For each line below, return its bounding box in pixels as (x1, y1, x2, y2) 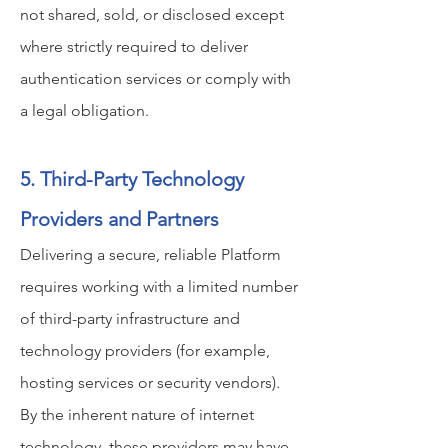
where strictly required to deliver (20, 37, 248, 56)
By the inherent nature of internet (20, 405, 254, 424)
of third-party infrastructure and (20, 309, 240, 328)
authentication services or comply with (20, 69, 291, 88)
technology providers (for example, (20, 341, 270, 360)
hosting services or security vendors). (20, 373, 280, 392)
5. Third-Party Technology (20, 167, 244, 191)
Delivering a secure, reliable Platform (20, 245, 281, 264)
